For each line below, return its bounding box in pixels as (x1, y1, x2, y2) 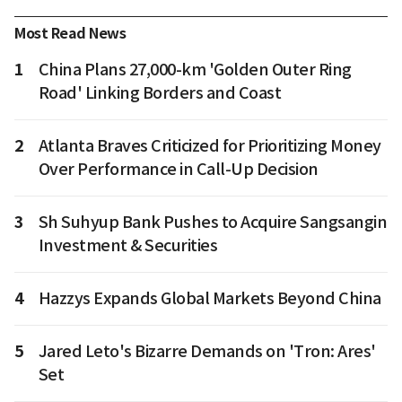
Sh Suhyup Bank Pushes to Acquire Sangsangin (38, 212, 387, 233)
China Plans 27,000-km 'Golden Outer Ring (38, 59, 352, 81)
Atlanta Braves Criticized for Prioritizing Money (38, 135, 381, 157)
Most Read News (14, 24, 126, 44)
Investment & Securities (38, 235, 217, 257)
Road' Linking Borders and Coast (38, 83, 281, 104)
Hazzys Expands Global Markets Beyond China (38, 288, 381, 310)
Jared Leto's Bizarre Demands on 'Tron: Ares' (38, 341, 376, 363)
